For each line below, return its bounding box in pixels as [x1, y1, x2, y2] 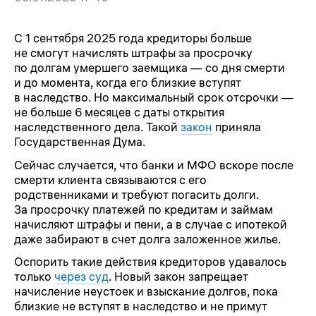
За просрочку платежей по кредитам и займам [14, 202, 273, 217]
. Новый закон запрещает [109, 269, 248, 284]
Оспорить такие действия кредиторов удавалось [14, 255, 286, 269]
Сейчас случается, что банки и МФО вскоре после [14, 157, 293, 172]
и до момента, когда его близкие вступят [14, 75, 241, 90]
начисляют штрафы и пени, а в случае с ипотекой [14, 217, 287, 231]
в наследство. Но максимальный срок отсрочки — [14, 90, 293, 105]
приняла [212, 120, 261, 135]
